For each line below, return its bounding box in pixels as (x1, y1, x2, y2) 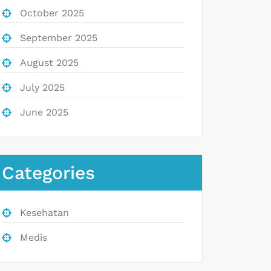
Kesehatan (20, 206, 69, 218)
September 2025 (20, 31, 97, 44)
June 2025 (20, 106, 68, 118)
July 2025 (20, 81, 65, 93)
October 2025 (20, 7, 84, 19)
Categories (2, 162, 95, 183)
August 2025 (20, 56, 79, 68)
